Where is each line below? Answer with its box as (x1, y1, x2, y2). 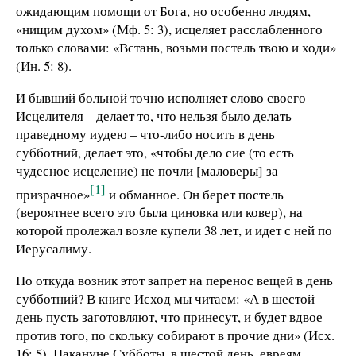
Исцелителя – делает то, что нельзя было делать (16, 106, 292, 125)
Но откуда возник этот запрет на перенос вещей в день (16, 271, 333, 290)
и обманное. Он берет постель (106, 184, 284, 203)
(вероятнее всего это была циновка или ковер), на (16, 203, 303, 222)
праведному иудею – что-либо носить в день (16, 124, 275, 143)
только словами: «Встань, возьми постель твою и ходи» (16, 37, 336, 56)
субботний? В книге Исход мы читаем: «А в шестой (16, 289, 315, 308)
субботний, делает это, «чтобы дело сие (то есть (16, 142, 294, 161)
